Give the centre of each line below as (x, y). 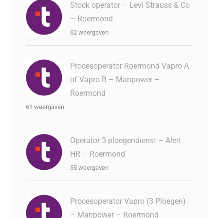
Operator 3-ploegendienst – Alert (126, 140)
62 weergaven (90, 32)
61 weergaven (45, 107)
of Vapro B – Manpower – (115, 79)
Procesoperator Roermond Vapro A (130, 66)
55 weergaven (90, 167)
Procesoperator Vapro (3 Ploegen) (128, 201)
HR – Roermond (98, 154)
